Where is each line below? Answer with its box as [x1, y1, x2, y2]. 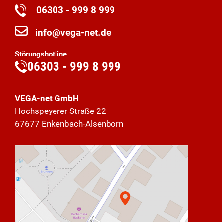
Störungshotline [15, 50, 67, 58]
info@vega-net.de [35, 27, 111, 38]
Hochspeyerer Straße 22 [15, 106, 106, 116]
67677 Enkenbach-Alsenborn [15, 119, 123, 129]
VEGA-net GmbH [15, 93, 79, 103]
